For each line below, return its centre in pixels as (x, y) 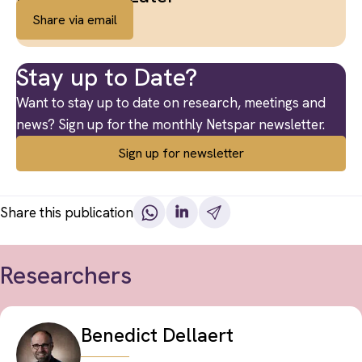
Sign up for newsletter (181, 153)
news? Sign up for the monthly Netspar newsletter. (170, 124)
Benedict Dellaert (157, 335)
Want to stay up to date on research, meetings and (171, 103)
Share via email (75, 20)
